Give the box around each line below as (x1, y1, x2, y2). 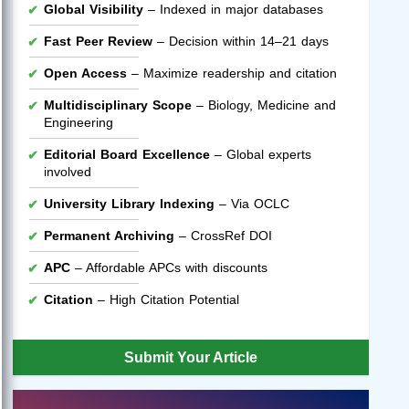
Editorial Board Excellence (44, 147, 210, 163)
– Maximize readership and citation (127, 66, 337, 81)
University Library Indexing (44, 196, 215, 212)
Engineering (44, 115, 113, 131)
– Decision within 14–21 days (152, 34, 329, 49)
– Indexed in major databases (143, 2, 323, 17)
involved (44, 164, 91, 180)
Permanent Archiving (44, 228, 174, 244)
